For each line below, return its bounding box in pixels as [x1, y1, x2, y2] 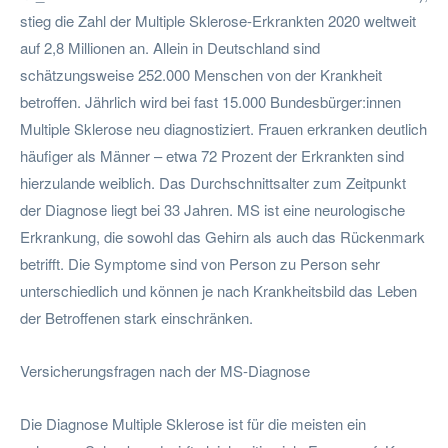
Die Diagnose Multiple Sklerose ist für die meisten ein [20, 412, 366, 434]
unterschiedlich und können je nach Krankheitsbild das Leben [20, 279, 417, 301]
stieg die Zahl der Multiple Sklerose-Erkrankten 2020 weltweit [20, 9, 416, 31]
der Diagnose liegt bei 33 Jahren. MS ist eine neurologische [20, 198, 405, 220]
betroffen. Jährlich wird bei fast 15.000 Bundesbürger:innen [20, 90, 401, 112]
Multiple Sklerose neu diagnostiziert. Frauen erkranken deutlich [20, 117, 427, 139]
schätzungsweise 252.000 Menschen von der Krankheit [20, 63, 382, 85]
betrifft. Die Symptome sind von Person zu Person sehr [20, 252, 380, 274]
